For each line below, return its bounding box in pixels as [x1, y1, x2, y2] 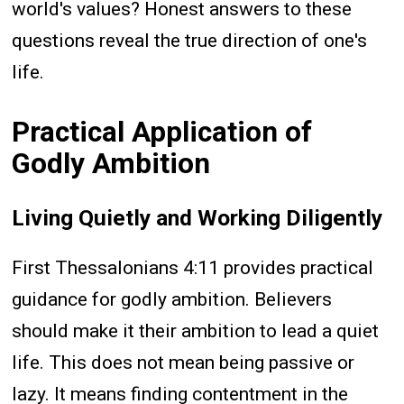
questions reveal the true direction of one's [12, 29, 368, 51]
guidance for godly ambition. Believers [12, 288, 333, 310]
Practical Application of [12, 115, 313, 150]
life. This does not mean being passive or [12, 351, 355, 373]
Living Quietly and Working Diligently [12, 204, 383, 231]
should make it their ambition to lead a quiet [12, 319, 380, 342]
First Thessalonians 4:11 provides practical [12, 256, 374, 279]
